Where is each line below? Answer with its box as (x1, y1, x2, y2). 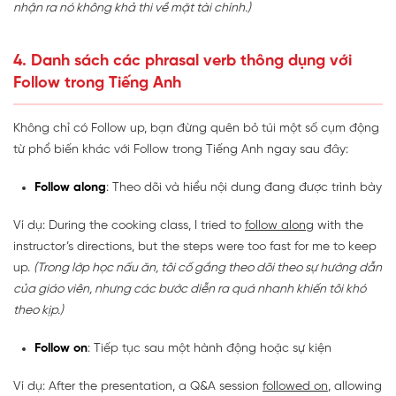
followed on (263, 379, 328, 393)
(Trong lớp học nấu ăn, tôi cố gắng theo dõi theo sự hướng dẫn (34, 261, 382, 275)
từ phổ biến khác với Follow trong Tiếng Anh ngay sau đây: (13, 142, 348, 156)
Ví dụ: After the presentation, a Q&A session (13, 379, 263, 393)
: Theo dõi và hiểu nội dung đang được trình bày (106, 180, 382, 194)
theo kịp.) (13, 303, 64, 317)
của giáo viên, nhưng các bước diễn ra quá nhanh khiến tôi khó (13, 282, 366, 296)
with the (314, 218, 363, 232)
